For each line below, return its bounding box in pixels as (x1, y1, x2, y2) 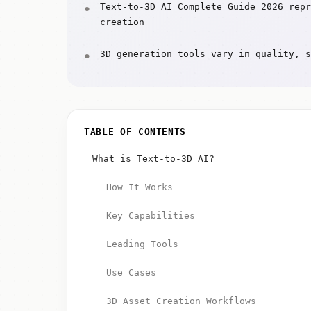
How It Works (106, 182, 173, 192)
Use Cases (106, 267, 156, 278)
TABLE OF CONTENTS (84, 126, 187, 137)
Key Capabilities (106, 210, 195, 221)
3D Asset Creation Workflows (106, 296, 256, 306)
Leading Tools (106, 239, 178, 249)
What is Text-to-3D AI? (92, 153, 215, 164)
